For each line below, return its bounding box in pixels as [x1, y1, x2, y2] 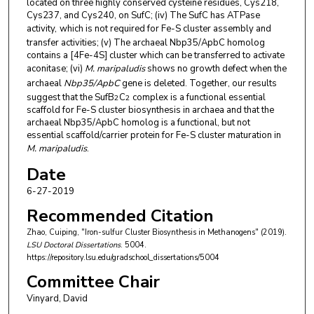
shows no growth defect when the [144, 62, 287, 75]
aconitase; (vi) [26, 62, 83, 75]
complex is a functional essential [130, 90, 266, 104]
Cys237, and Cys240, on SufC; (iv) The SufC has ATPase [26, 8, 260, 22]
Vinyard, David [26, 292, 88, 305]
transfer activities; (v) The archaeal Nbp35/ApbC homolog [26, 36, 265, 49]
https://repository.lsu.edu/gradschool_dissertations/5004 [26, 252, 219, 264]
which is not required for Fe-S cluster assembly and [59, 22, 271, 35]
